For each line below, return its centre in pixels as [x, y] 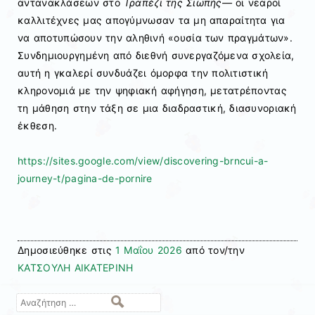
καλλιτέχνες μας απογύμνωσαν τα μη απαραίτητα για [152, 20]
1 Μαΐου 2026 [148, 250]
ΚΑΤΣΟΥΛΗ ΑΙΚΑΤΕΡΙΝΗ [76, 267]
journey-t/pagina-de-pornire [85, 179]
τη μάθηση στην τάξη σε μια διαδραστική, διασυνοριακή [157, 108]
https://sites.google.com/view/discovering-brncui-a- [143, 161]
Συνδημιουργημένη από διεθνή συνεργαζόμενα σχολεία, [156, 56]
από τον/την [213, 250]
